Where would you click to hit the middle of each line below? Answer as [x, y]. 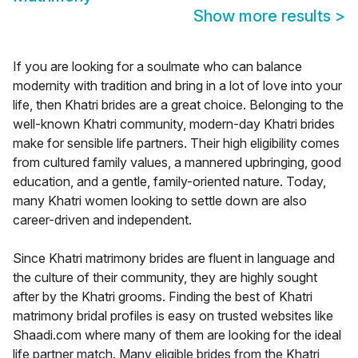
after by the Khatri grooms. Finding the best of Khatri [163, 297]
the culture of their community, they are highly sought [165, 278]
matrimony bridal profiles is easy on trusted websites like [173, 316]
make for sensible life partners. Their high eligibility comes [176, 143]
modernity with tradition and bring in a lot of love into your [177, 86]
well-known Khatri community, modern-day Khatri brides [174, 124]
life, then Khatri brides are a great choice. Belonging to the [178, 105]
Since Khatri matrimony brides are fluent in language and [174, 259]
